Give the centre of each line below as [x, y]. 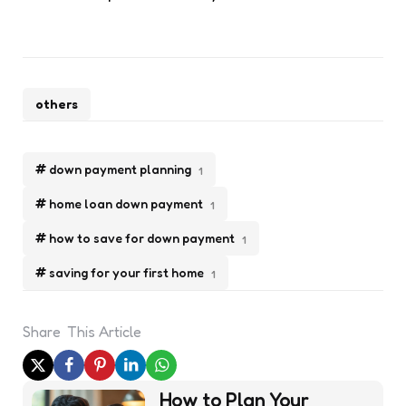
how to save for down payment [142, 238]
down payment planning [120, 169]
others [57, 104]
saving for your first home [126, 273]
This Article [104, 331]
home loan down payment [126, 204]
